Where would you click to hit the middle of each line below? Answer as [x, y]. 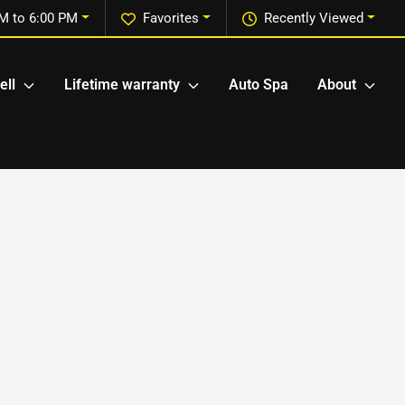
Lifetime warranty [122, 85]
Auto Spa [259, 85]
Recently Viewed [314, 18]
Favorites [171, 18]
